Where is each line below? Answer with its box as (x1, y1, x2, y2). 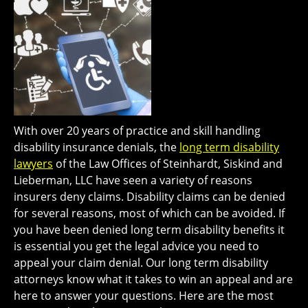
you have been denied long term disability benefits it (14, 222, 285, 238)
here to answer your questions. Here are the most (14, 288, 274, 304)
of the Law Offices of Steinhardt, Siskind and (53, 156, 283, 172)
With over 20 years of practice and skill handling (14, 123, 261, 139)
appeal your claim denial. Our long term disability (14, 255, 268, 271)
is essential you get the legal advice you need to (14, 239, 259, 254)
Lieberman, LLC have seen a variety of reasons (14, 173, 252, 188)
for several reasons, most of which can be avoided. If (14, 206, 285, 221)
